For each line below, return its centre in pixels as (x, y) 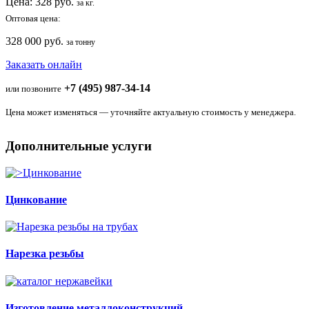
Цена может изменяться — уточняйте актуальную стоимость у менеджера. (151, 112)
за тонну (81, 42)
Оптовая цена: (33, 18)
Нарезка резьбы (45, 254)
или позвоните (33, 88)
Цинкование (36, 199)
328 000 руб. (36, 41)
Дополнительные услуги (79, 146)
